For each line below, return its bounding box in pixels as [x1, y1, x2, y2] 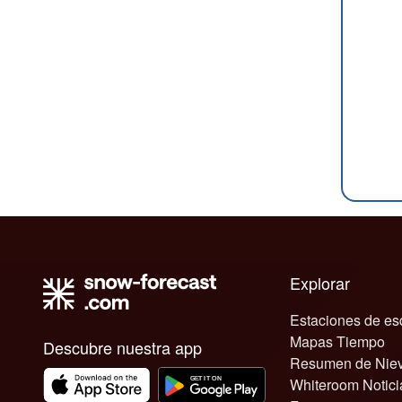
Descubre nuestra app [55, 336, 202, 359]
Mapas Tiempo [289, 331, 385, 352]
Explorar [300, 271, 350, 294]
